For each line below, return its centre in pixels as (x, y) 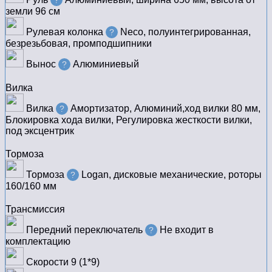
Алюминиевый (106, 64)
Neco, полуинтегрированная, (185, 32)
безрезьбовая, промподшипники (79, 44)
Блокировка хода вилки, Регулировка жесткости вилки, (129, 120)
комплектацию (38, 242)
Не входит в (187, 230)
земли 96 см (33, 12)
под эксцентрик (40, 131)
